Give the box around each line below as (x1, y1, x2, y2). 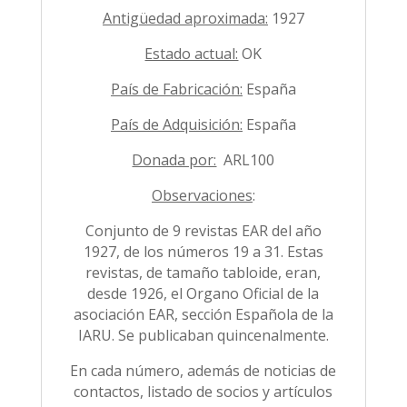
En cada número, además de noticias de (70, 361, 337, 381)
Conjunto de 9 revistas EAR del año (84, 221, 322, 241)
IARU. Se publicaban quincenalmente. (77, 325, 329, 345)
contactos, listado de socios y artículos (74, 382, 333, 402)
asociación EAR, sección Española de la (73, 304, 333, 324)
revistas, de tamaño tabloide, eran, (85, 263, 322, 283)
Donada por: (132, 150, 217, 170)
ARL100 (216, 150, 275, 170)
